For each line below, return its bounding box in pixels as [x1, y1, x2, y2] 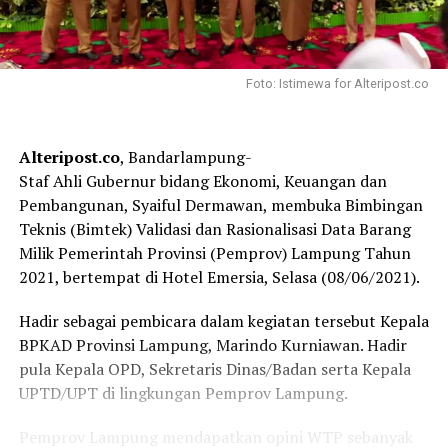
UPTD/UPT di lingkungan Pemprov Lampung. [18, 382, 348, 405]
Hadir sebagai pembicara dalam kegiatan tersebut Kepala [18, 310, 429, 333]
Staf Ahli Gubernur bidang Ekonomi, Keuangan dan [18, 170, 387, 193]
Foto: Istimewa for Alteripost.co [246, 76, 430, 92]
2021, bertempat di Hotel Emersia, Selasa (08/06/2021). [18, 266, 420, 289]
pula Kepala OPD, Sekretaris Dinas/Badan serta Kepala [18, 358, 411, 381]
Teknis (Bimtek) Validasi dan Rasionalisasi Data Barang [18, 218, 411, 241]
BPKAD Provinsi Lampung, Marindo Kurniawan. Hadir [18, 334, 407, 357]
